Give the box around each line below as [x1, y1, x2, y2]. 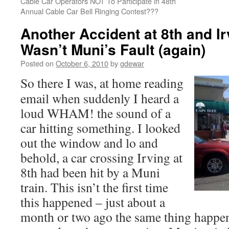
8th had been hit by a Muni [20, 164, 160, 181]
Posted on [20, 58, 54, 68]
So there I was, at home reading [20, 74, 184, 91]
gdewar [120, 58, 144, 68]
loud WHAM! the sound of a [20, 104, 171, 122]
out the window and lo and [20, 134, 158, 151]
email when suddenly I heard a [20, 89, 179, 107]
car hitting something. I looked [20, 119, 180, 136]
